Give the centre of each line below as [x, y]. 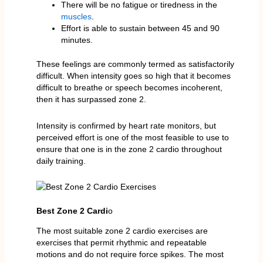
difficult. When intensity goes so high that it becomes [133, 76]
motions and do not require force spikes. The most [130, 254]
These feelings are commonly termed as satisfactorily [135, 64]
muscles [76, 17]
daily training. [61, 161]
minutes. [77, 40]
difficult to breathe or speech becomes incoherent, [129, 88]
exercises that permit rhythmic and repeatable [121, 243]
